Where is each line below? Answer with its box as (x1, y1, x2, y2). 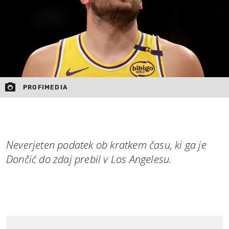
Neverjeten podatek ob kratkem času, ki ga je (6, 138, 207, 152)
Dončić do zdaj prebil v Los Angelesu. (6, 152, 172, 166)
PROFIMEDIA (23, 83, 68, 91)
